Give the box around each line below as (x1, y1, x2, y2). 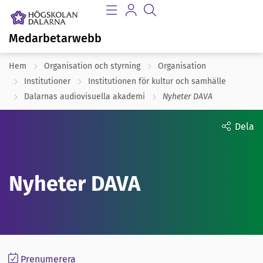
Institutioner (24, 76, 70, 86)
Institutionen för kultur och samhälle (88, 76, 226, 86)
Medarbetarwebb (9, 31, 102, 45)
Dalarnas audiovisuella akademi (24, 92, 145, 102)
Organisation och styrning (44, 61, 140, 71)
